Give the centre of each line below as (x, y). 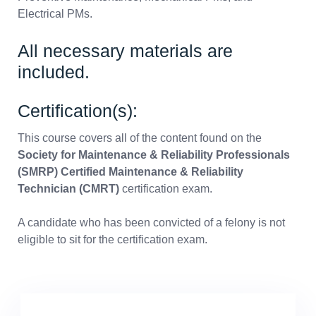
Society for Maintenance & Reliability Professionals (154, 155)
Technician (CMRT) (68, 189)
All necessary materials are (125, 50)
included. (54, 72)
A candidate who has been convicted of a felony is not (151, 223)
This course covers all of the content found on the (140, 138)
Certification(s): (78, 110)
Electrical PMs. (55, 13)
